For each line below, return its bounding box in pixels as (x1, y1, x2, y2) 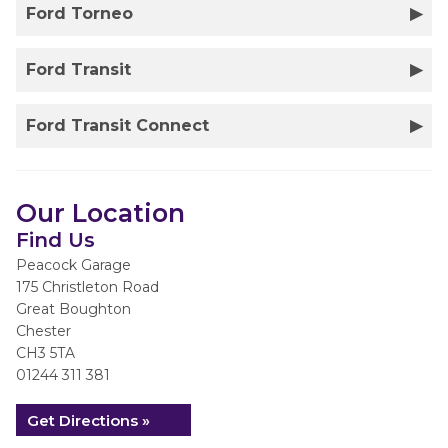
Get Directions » (27, 411, 150, 430)
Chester (16, 322, 71, 340)
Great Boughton (16, 300, 131, 318)
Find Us (16, 228, 95, 252)
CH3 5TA (16, 344, 75, 362)
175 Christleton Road (16, 278, 159, 296)
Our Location (16, 198, 185, 228)
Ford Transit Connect (26, 116, 209, 135)
